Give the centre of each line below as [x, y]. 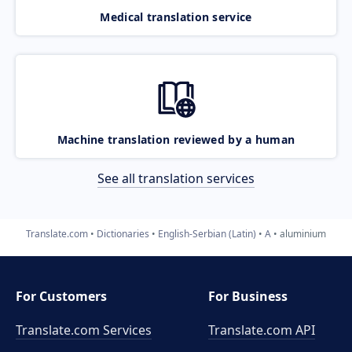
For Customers [61, 296]
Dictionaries [123, 233]
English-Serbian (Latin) [207, 233]
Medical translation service [176, 16]
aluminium [303, 233]
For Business [248, 296]
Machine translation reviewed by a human [176, 139]
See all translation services [176, 178]
